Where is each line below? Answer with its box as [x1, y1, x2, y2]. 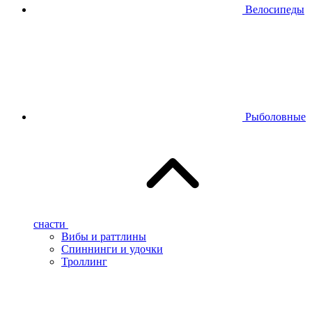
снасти [33, 218, 65, 231]
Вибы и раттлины [61, 231, 146, 243]
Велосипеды [245, 3, 304, 16]
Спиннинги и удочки [61, 243, 163, 256]
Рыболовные [245, 111, 306, 123]
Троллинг [61, 256, 107, 268]
